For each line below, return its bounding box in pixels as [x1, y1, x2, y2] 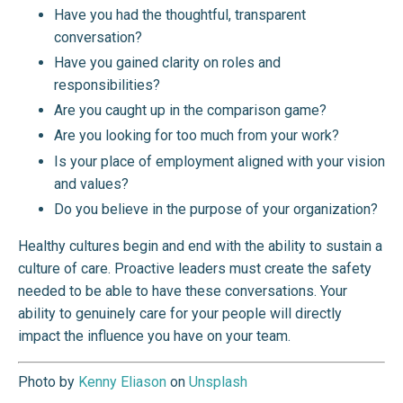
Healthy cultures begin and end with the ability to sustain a [18, 237, 382, 255]
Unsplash [189, 372, 247, 390]
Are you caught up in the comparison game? [54, 102, 327, 120]
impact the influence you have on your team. [18, 327, 294, 345]
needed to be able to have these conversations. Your [18, 282, 347, 300]
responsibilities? [54, 76, 160, 94]
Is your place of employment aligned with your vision [54, 152, 385, 170]
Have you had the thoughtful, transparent [54, 5, 306, 23]
